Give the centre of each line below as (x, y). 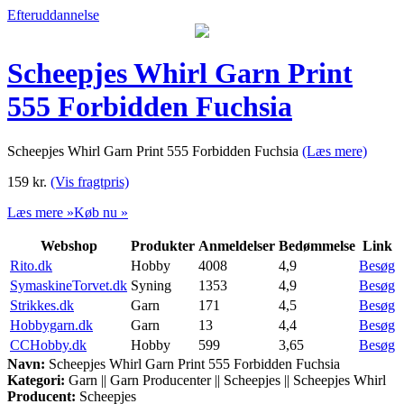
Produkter (163, 245)
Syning (151, 285)
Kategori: (36, 380)
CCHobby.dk (48, 344)
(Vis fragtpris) (90, 181)
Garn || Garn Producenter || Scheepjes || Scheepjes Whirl (225, 380)
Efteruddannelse (53, 15)
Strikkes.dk (42, 305)
